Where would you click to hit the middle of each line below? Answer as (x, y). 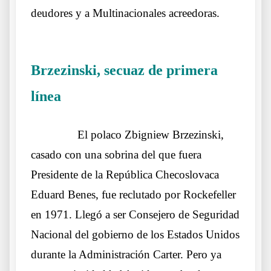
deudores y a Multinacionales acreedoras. (125, 13)
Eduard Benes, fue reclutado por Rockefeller (133, 195)
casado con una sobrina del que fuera (116, 155)
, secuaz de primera (157, 70)
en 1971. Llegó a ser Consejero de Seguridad (135, 215)
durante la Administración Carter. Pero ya (126, 255)
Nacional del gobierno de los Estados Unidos (135, 235)
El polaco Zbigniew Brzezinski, (151, 135)
